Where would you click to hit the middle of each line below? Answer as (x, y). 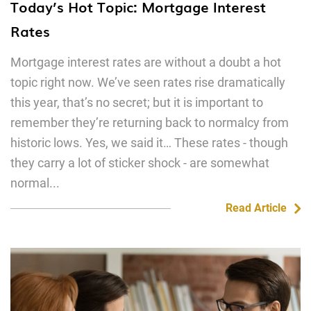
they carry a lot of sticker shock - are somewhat (140, 163)
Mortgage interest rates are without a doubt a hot (146, 62)
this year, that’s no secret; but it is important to (137, 102)
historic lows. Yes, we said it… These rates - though (149, 143)
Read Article (256, 208)
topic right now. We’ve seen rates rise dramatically (148, 82)
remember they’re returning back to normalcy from (150, 123)
